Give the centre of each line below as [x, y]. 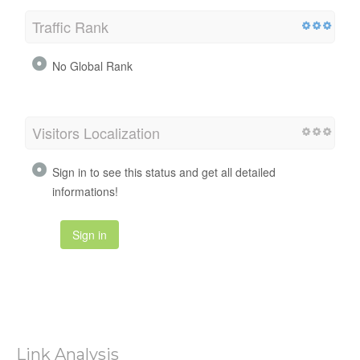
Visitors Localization [96, 132]
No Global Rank [92, 65]
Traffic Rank [70, 26]
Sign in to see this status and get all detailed [164, 172]
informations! [85, 191]
